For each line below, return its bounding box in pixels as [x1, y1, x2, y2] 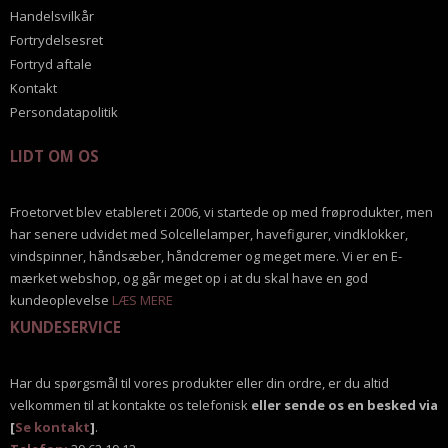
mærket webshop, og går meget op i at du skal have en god [10, 268, 368, 287]
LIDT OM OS [10, 145, 99, 166]
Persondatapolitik [10, 103, 118, 122]
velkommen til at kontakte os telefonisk [10, 396, 251, 415]
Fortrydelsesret [10, 31, 103, 50]
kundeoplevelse [10, 290, 112, 309]
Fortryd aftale [10, 55, 92, 74]
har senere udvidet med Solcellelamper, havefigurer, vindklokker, [10, 224, 408, 243]
